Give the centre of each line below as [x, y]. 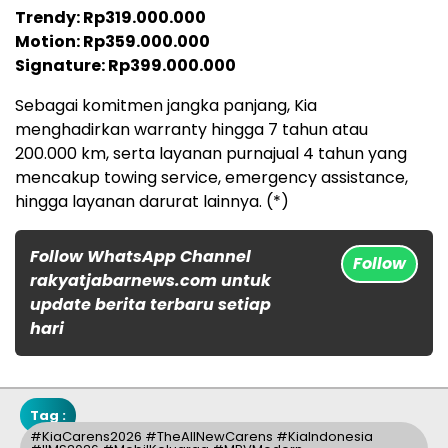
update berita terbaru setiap [150, 305]
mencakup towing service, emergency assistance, [211, 178]
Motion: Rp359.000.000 [112, 42]
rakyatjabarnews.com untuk [150, 281]
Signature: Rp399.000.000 [125, 66]
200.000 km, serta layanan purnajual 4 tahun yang [211, 154]
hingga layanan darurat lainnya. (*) [152, 202]
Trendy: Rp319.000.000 [110, 18]
